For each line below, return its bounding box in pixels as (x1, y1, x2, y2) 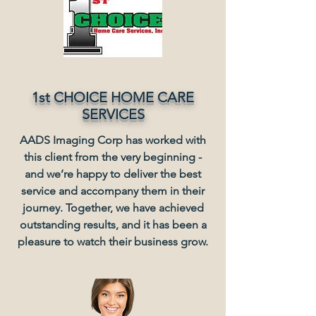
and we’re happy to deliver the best (25, 167, 201, 181)
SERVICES (81, 106, 145, 123)
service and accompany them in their (21, 184, 205, 197)
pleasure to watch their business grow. (18, 235, 208, 248)
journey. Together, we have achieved (22, 201, 204, 214)
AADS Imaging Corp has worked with (20, 133, 206, 147)
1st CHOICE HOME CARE (32, 89, 194, 106)
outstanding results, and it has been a (19, 218, 207, 231)
